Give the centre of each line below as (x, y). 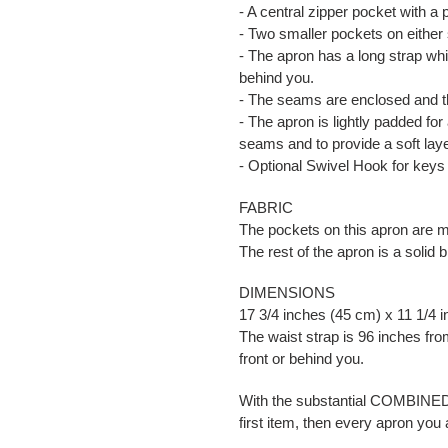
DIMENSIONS (287, 293)
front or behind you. (301, 359)
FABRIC (266, 207)
